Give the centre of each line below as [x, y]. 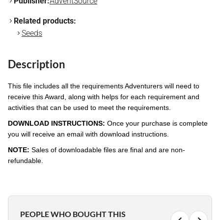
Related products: [45, 21]
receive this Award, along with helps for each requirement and [104, 97]
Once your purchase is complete [156, 124]
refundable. [26, 161]
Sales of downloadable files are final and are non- [107, 150]
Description [37, 64]
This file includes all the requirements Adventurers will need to [104, 86]
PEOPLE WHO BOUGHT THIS [73, 214]
